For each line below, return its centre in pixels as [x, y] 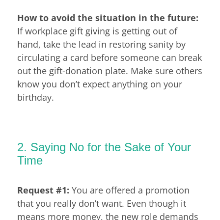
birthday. [36, 97]
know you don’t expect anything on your [100, 84]
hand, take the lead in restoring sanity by [101, 44]
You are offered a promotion [129, 190]
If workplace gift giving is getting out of [97, 31]
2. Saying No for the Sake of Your [104, 147]
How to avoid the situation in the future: [108, 18]
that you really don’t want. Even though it [102, 204]
